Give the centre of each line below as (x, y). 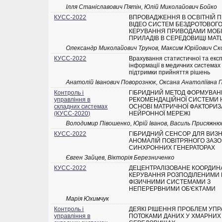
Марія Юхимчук (88, 199)
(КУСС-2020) (72, 114)
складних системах (81, 107)
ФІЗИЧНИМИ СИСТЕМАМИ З (170, 182)
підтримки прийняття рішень (170, 73)
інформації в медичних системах (175, 66)
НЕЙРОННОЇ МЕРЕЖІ (160, 114)
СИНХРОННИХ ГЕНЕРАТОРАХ (172, 148)
